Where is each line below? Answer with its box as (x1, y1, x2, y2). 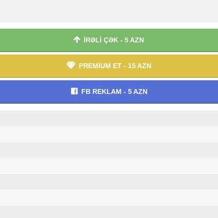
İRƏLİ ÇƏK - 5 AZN (84, 36, 144, 44)
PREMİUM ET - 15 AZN (78, 62, 151, 70)
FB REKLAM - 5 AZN (81, 88, 147, 95)
